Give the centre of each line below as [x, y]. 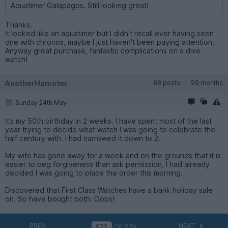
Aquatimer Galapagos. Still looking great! [80, 6]
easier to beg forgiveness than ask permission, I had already [107, 164]
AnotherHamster [36, 83]
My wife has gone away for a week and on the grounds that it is [113, 156]
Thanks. [19, 25]
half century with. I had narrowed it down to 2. [83, 138]
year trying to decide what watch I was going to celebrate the [110, 130]
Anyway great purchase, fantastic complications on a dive [103, 51]
